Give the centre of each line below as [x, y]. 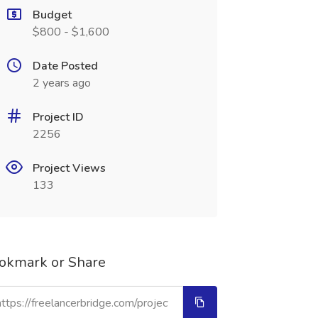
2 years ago [61, 83]
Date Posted [65, 66]
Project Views [69, 168]
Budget [52, 15]
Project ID [58, 117]
